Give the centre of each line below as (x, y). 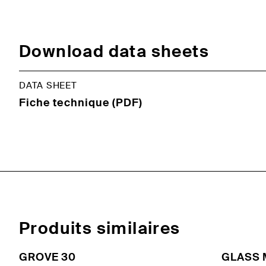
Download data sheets (114, 51)
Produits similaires (100, 228)
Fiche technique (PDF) (81, 102)
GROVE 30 (48, 257)
